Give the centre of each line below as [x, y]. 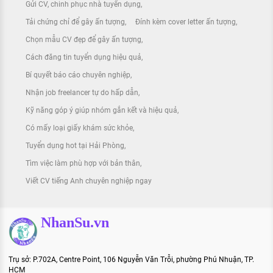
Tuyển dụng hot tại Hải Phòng [75, 145]
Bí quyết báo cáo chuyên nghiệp [78, 75]
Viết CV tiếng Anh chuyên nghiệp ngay [89, 181]
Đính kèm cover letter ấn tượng [185, 22]
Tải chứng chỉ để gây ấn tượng [75, 22]
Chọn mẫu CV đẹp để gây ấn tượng [83, 39]
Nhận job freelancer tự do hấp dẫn [82, 92]
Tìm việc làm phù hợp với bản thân [83, 163]
